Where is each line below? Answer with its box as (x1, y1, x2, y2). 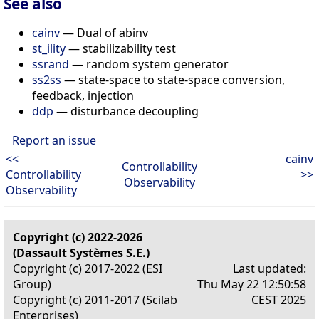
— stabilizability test (66, 40, 176, 56)
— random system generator (69, 56, 229, 72)
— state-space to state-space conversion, (61, 71, 285, 88)
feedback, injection (32, 87, 134, 103)
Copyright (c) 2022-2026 (13, 229, 142, 245)
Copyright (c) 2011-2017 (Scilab (13, 291, 177, 308)
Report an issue (12, 132, 96, 148)
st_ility (32, 40, 66, 56)
